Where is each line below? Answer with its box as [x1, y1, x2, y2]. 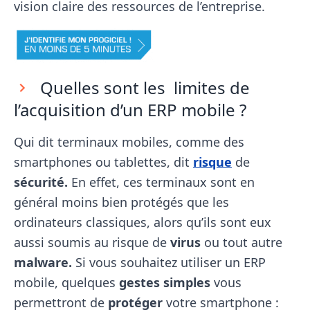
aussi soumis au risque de [14, 234, 170, 250]
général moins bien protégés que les [14, 194, 229, 210]
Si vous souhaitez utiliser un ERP [72, 254, 266, 271]
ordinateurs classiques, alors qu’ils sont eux [14, 214, 271, 230]
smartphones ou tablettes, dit [14, 154, 193, 170]
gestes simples [119, 274, 210, 291]
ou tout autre [201, 234, 282, 250]
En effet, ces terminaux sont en [68, 174, 255, 190]
